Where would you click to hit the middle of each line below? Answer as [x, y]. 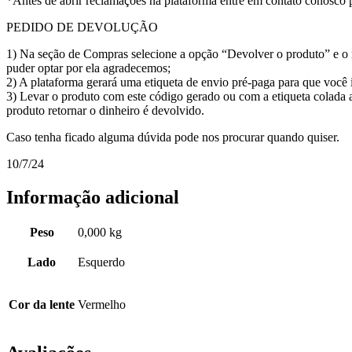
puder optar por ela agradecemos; [88, 68]
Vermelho [102, 305]
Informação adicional [93, 197]
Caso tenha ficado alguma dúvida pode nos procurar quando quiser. [173, 137]
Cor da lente [42, 305]
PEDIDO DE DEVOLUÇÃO [82, 27]
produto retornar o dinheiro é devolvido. [105, 110]
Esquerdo [101, 262]
